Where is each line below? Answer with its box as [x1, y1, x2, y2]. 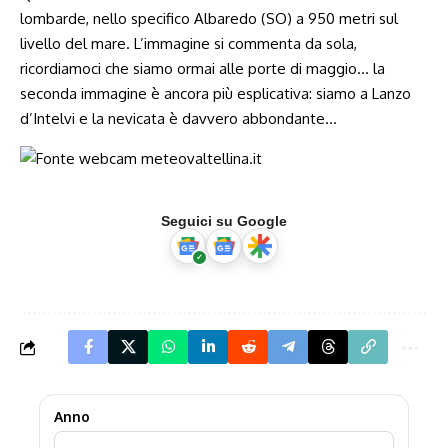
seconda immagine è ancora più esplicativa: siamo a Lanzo [20, 84, 411, 103]
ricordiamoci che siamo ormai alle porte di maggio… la [20, 59, 385, 78]
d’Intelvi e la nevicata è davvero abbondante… [20, 109, 337, 128]
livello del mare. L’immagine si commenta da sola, [20, 34, 357, 53]
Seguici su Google [161, 213, 287, 229]
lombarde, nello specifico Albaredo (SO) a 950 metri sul [20, 9, 398, 28]
